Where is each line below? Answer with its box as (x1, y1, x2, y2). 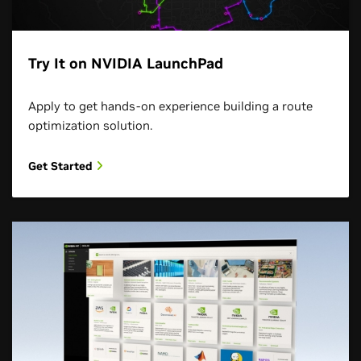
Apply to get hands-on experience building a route (28, 98, 313, 114)
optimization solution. (28, 117, 152, 133)
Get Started (28, 158, 96, 173)
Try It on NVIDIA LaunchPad (28, 53, 223, 73)
